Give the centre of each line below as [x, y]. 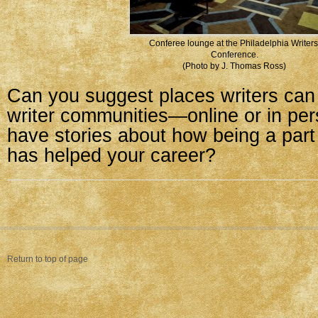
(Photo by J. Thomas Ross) [234, 66]
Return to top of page [48, 259]
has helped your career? [111, 155]
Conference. [234, 55]
